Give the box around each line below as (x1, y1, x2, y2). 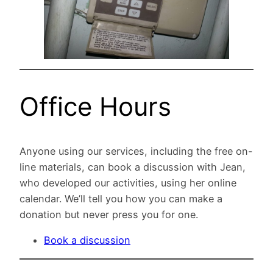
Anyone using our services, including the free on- (19, 145, 253, 158)
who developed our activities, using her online (19, 177, 236, 190)
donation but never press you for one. (19, 208, 198, 221)
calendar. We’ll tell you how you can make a (19, 193, 222, 205)
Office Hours (19, 91, 171, 122)
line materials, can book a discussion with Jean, (19, 161, 246, 174)
